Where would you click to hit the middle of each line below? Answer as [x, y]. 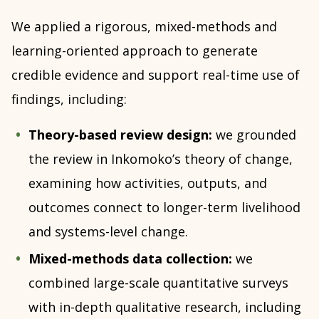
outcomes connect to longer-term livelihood [164, 207]
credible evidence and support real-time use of [156, 74]
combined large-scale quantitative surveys [158, 282]
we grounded [254, 134]
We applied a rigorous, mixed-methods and [144, 26]
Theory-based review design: [120, 134]
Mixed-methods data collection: [132, 258]
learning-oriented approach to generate [135, 50]
